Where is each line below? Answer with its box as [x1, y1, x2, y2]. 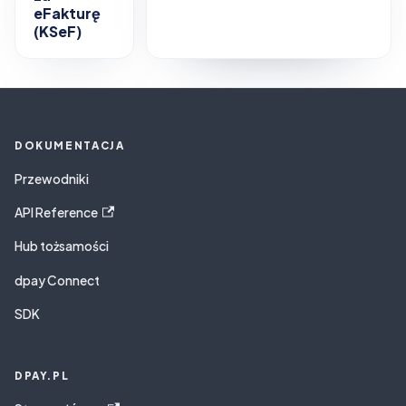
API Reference [14, 205, 98, 221]
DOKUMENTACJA [14, 138, 125, 152]
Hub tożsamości [14, 238, 109, 255]
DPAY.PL [14, 369, 70, 383]
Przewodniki [14, 170, 89, 187]
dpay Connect [14, 272, 100, 288]
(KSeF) [34, 22, 82, 42]
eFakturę [34, 4, 101, 24]
